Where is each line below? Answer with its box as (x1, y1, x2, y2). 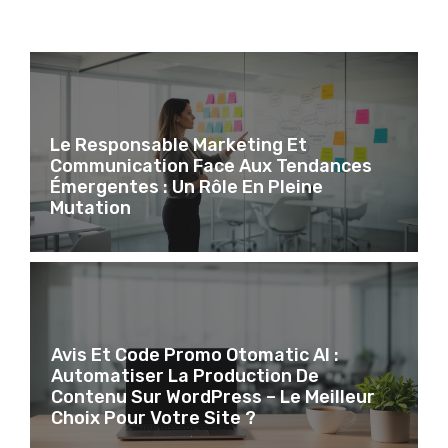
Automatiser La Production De (51, 364, 319, 387)
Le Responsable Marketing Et (50, 133, 307, 156)
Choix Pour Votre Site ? (51, 406, 256, 429)
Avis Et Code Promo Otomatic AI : (51, 343, 339, 366)
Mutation (50, 196, 131, 219)
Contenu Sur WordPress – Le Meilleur (51, 385, 375, 408)
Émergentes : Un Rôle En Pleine (50, 175, 323, 198)
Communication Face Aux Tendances (50, 154, 372, 177)
